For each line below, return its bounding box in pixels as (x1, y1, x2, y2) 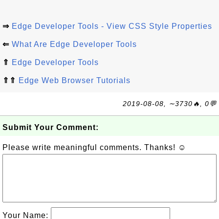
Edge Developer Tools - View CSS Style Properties (12, 22, 212, 31)
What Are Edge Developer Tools (12, 40, 137, 49)
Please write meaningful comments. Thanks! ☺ (2, 143, 186, 152)
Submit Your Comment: (2, 123, 99, 132)
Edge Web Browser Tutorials (19, 76, 131, 85)
